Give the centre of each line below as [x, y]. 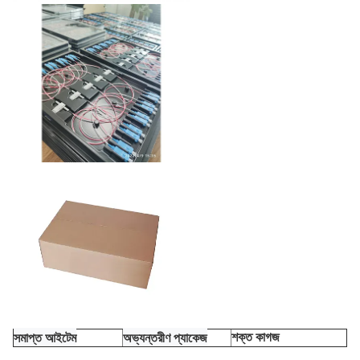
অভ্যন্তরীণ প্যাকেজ [165, 337]
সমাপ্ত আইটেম [45, 337]
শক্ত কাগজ [256, 337]
